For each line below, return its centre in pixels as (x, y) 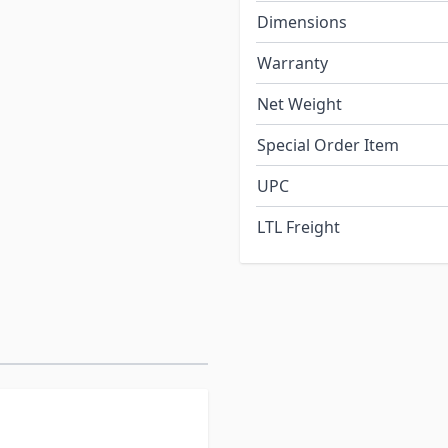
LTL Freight (298, 227)
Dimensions (302, 22)
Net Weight (299, 104)
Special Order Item (328, 145)
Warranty (292, 63)
